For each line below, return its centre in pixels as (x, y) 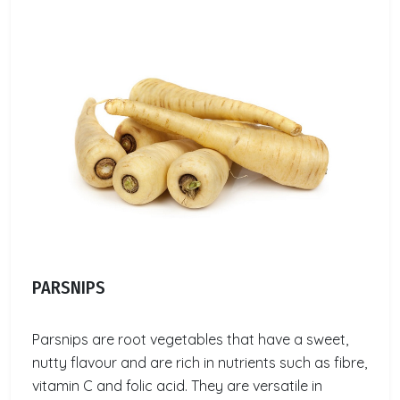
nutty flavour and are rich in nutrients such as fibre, (200, 363)
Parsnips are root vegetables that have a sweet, (190, 340)
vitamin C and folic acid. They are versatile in (177, 386)
